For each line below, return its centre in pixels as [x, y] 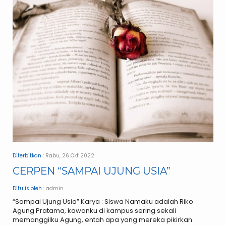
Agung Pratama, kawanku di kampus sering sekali [94, 210]
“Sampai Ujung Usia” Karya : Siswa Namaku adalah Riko [103, 201]
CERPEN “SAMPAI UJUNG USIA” [92, 171]
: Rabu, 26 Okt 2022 [68, 155]
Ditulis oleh [27, 188]
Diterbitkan [27, 155]
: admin [53, 188]
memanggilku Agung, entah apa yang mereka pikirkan [102, 219]
